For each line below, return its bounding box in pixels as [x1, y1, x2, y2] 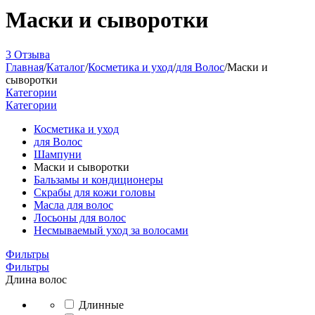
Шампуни [34, 148, 82, 160]
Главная [6, 60, 44, 73]
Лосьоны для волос [34, 211, 126, 224]
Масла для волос [34, 198, 113, 211]
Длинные [79, 298, 124, 311]
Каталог [46, 60, 85, 73]
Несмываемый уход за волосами [34, 224, 188, 236]
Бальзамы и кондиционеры [34, 173, 163, 186]
